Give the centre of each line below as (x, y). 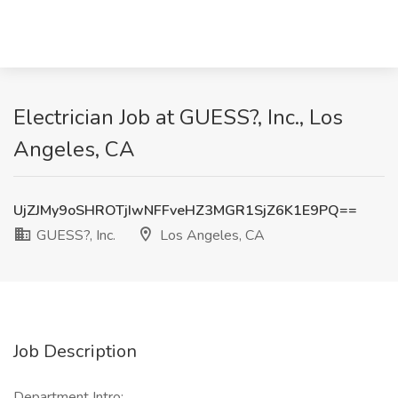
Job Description (75, 351)
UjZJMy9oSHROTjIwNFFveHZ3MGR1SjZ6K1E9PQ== (185, 211)
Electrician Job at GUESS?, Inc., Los (178, 117)
